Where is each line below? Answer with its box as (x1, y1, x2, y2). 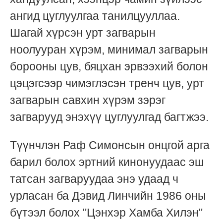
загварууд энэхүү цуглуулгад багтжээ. (10, 110, 209, 123)
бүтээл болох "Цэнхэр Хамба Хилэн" (10, 206, 203, 219)
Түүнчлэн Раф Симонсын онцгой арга (10, 138, 210, 152)
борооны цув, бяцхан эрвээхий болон (10, 59, 208, 73)
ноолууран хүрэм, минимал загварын (10, 43, 208, 56)
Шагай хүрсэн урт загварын (10, 26, 156, 39)
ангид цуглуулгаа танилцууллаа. (10, 9, 180, 22)
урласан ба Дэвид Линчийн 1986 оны (10, 189, 206, 202)
